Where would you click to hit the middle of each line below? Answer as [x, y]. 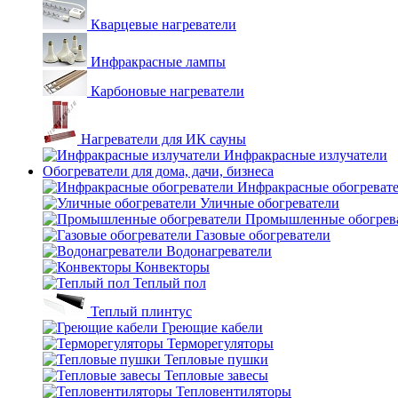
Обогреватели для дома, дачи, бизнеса [158, 171]
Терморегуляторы [220, 343]
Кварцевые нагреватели [163, 24]
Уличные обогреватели [270, 203]
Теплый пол [170, 283]
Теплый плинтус [141, 311]
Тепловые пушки [216, 359]
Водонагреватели [219, 251]
